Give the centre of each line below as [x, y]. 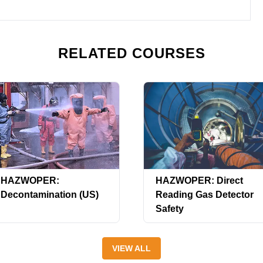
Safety [170, 209]
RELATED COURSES [131, 53]
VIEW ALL [131, 248]
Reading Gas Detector [205, 195]
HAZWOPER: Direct [199, 181]
